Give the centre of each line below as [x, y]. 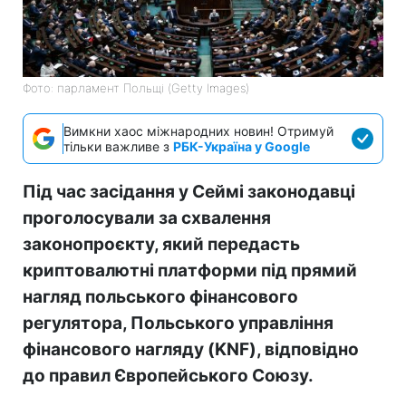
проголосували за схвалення [147, 218]
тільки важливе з [118, 147]
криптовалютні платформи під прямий [190, 271]
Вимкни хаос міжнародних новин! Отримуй [198, 131]
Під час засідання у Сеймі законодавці [189, 192]
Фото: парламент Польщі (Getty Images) [136, 88]
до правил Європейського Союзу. [168, 376]
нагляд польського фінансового [160, 297]
